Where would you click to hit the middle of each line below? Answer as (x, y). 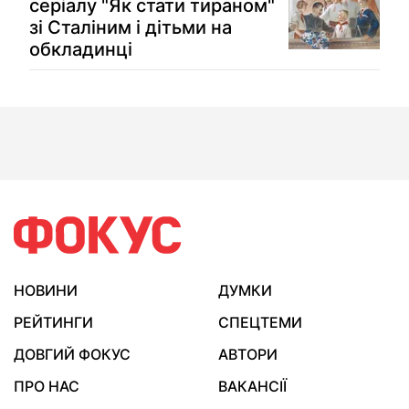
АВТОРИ (248, 354)
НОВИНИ (46, 290)
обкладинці (81, 49)
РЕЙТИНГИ (53, 322)
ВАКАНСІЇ (252, 386)
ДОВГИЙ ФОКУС (72, 354)
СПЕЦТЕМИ (260, 322)
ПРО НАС (47, 386)
